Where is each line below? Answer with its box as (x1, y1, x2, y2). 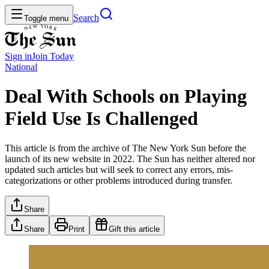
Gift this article (109, 224, 160, 234)
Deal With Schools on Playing (5, 85, 247, 107)
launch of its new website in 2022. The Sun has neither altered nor (5, 153, 255, 164)
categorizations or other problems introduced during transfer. (5, 175, 232, 186)
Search (73, 13, 99, 23)
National (5, 62, 37, 72)
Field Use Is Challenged (5, 107, 198, 130)
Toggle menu (24, 14, 68, 23)
